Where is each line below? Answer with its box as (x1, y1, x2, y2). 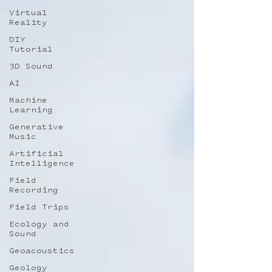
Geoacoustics (9, 248, 75, 255)
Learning (9, 107, 53, 114)
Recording (9, 187, 58, 194)
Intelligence (9, 160, 75, 168)
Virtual (9, 10, 47, 17)
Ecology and (9, 221, 69, 228)
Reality (9, 19, 47, 27)
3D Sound (9, 63, 53, 70)
